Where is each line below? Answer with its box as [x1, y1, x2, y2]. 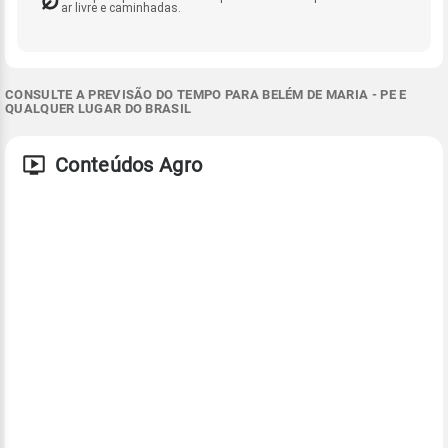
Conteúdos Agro [55, 152, 203, 177]
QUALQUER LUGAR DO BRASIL [5, 100, 192, 116]
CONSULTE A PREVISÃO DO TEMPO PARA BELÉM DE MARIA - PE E [5, 86, 407, 102]
